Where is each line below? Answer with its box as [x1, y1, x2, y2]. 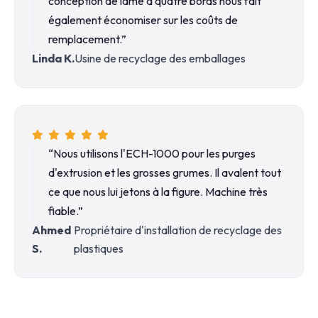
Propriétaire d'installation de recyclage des [73, 223, 282, 237]
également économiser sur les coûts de [48, 13, 238, 27]
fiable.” [48, 204, 83, 218]
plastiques [73, 241, 124, 256]
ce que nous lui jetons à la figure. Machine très [48, 185, 268, 199]
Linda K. [32, 51, 75, 65]
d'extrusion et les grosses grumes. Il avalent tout [48, 165, 281, 180]
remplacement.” [48, 32, 126, 46]
